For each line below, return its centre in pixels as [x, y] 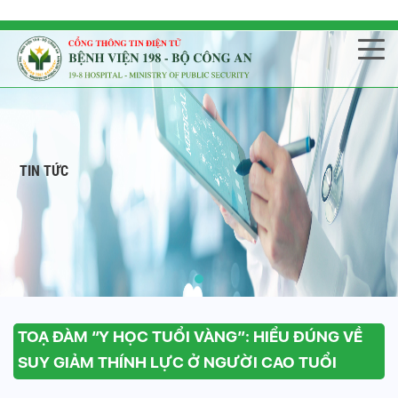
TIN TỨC [44, 171]
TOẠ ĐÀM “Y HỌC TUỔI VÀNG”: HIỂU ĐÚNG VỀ [190, 336]
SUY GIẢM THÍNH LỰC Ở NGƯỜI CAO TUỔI [177, 362]
